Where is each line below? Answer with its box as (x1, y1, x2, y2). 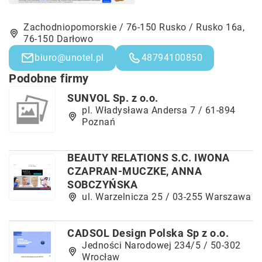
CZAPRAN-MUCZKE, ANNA (67, 165, 202, 177)
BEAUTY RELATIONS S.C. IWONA (67, 151, 230, 164)
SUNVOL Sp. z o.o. (67, 91, 158, 104)
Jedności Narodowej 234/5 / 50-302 (82, 239, 241, 251)
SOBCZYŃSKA (67, 178, 137, 191)
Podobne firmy (9, 71, 89, 85)
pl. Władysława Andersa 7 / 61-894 (82, 104, 236, 116)
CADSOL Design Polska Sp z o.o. (67, 226, 229, 239)
